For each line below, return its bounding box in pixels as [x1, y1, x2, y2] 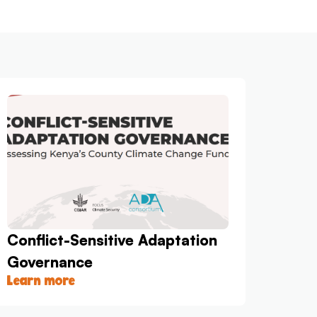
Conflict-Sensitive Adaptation [7, 231, 218, 250]
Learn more [7, 272, 76, 289]
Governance [7, 253, 93, 272]
